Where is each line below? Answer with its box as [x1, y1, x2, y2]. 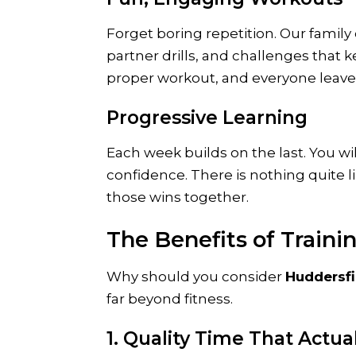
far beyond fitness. [106, 291, 234, 308]
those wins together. [106, 189, 250, 206]
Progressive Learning [106, 106, 308, 130]
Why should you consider [106, 269, 286, 285]
